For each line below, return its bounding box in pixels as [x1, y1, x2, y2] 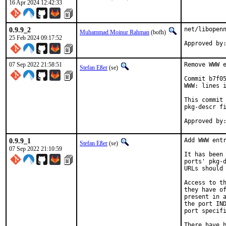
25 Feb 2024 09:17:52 [9, 34, 62, 41]
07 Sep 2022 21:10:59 [9, 145, 62, 152]
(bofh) [149, 29, 167, 36]
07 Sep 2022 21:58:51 [9, 61, 62, 68]
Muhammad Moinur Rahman [80, 29, 149, 36]
